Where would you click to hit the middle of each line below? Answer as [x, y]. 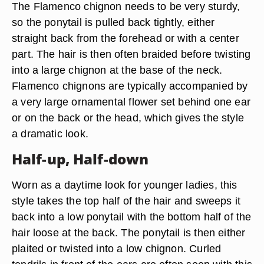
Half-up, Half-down [80, 159]
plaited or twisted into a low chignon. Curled [117, 248]
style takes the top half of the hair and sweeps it [126, 201]
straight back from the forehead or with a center [126, 38]
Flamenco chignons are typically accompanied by [130, 86]
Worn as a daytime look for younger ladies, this [125, 185]
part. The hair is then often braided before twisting [131, 54]
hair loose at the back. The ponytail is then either [129, 232]
